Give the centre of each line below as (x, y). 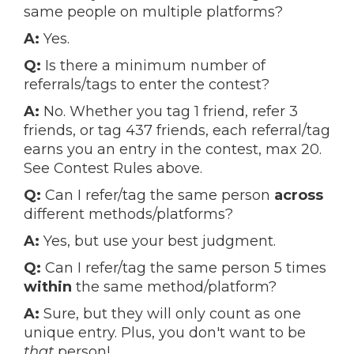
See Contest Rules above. (113, 168)
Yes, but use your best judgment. (158, 241)
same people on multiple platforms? (153, 12)
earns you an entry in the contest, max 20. (173, 149)
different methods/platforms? (128, 214)
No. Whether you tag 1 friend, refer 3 (169, 111)
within (48, 287)
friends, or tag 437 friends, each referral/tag (177, 130)
